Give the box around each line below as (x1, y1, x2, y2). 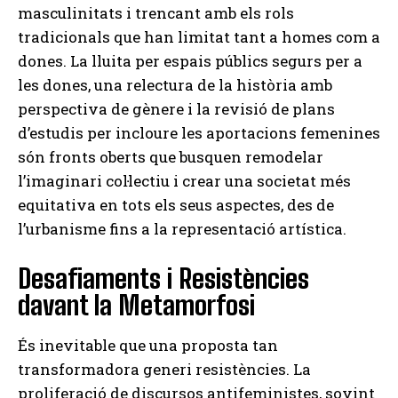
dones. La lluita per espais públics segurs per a (18, 51, 362, 72)
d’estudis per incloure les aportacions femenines (18, 123, 380, 144)
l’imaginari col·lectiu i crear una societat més (18, 171, 351, 192)
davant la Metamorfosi (18, 289, 255, 322)
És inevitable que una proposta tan (18, 335, 278, 356)
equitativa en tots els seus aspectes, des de (18, 195, 334, 216)
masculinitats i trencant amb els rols (18, 3, 294, 24)
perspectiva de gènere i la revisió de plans (18, 99, 335, 120)
